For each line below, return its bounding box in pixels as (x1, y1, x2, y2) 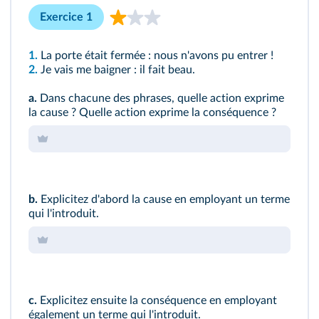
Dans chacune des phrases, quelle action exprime (37, 93, 284, 104)
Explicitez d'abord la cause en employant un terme (41, 194, 290, 205)
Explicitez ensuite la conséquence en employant (40, 295, 277, 306)
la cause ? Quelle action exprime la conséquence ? (28, 107, 276, 118)
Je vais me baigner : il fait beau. (41, 64, 195, 75)
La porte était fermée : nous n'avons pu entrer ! (41, 50, 273, 61)
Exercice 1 (40, 11, 93, 23)
